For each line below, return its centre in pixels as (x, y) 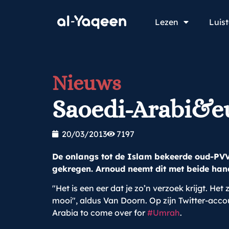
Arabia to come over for (100, 213)
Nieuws (87, 83)
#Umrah (164, 213)
